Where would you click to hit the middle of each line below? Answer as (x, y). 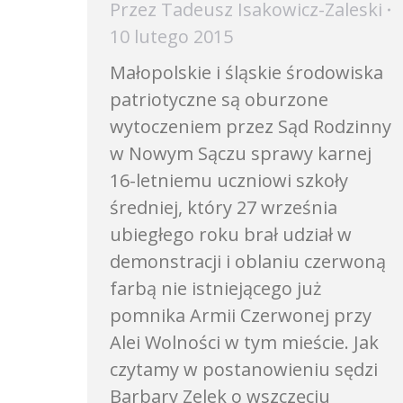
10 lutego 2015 (171, 36)
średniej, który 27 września (224, 207)
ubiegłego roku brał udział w (231, 234)
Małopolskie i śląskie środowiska (246, 72)
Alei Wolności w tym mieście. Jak (244, 342)
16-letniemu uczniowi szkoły (229, 180)
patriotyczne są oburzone (219, 99)
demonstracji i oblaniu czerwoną (248, 261)
